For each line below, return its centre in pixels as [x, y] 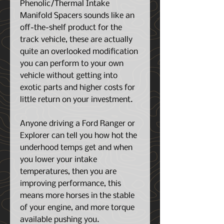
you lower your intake [58, 160]
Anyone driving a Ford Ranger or [77, 124]
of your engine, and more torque [77, 208]
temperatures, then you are [68, 172]
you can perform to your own [72, 64]
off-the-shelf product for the [71, 28]
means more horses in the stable [77, 196]
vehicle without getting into [69, 76]
